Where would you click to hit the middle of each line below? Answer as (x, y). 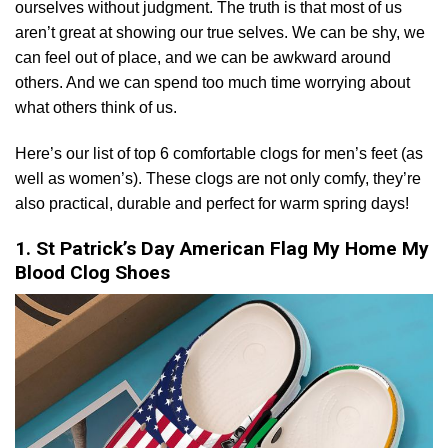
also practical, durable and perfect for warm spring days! (212, 204)
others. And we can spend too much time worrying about (212, 83)
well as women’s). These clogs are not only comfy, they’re (218, 179)
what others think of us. (96, 108)
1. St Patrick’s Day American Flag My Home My (222, 248)
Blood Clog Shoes (92, 272)
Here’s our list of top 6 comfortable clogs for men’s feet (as (219, 154)
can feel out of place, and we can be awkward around (203, 58)
